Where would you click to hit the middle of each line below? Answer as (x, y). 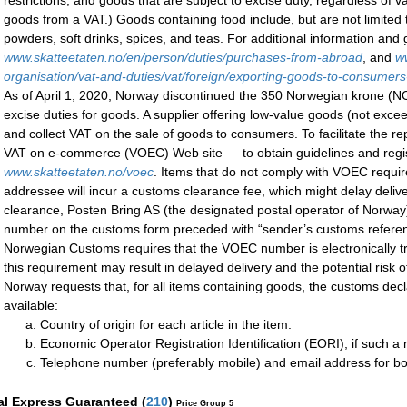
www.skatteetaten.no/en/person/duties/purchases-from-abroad (183, 58)
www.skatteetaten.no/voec (79, 172)
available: (31, 306)
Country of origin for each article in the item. (166, 325)
